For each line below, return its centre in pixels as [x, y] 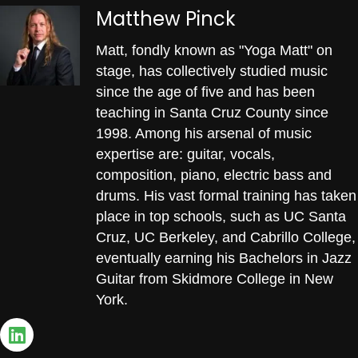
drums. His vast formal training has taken [226, 195]
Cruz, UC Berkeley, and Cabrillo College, [226, 237]
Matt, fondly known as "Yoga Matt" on [214, 50]
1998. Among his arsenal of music [204, 133]
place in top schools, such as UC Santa [221, 216]
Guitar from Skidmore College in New [215, 278]
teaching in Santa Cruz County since [212, 112]
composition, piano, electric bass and [214, 175]
